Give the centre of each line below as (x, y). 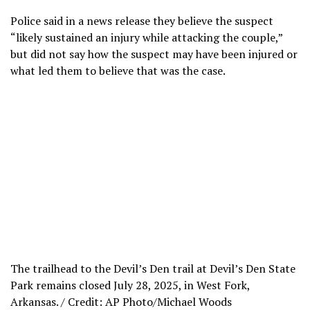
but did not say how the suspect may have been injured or (154, 54)
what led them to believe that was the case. (118, 70)
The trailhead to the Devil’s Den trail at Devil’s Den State (153, 268)
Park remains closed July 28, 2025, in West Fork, (130, 285)
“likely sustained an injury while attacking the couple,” (146, 37)
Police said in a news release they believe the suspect (142, 20)
